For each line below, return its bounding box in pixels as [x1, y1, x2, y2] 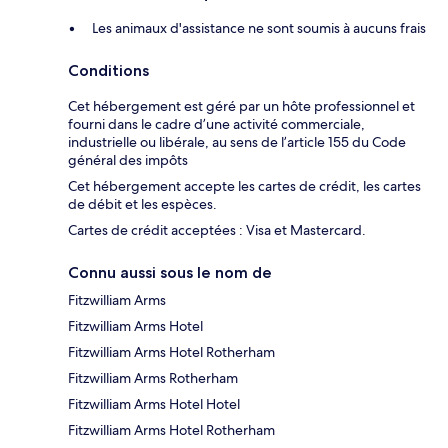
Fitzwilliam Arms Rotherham [68, 369, 238, 388]
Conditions [68, 61, 149, 81]
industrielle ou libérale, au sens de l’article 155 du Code [68, 133, 406, 152]
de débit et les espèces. [68, 195, 217, 214]
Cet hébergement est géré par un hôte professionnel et [68, 97, 415, 116]
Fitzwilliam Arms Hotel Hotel [68, 395, 240, 414]
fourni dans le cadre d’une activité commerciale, [68, 115, 365, 134]
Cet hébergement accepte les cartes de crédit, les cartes [68, 177, 421, 196]
